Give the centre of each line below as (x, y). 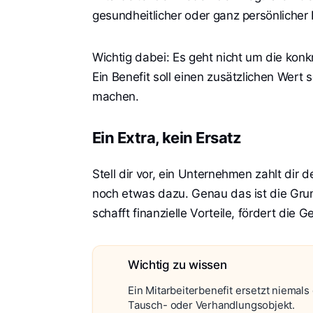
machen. (116, 96)
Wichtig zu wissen (177, 264)
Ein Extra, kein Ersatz (167, 137)
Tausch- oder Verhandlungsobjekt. (211, 305)
